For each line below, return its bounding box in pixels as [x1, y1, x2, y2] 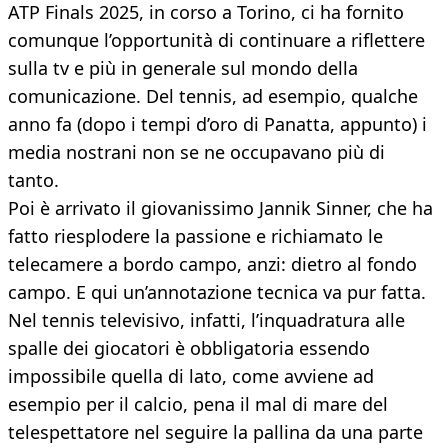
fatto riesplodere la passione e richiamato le [8, 224, 383, 249]
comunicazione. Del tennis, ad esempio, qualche [8, 84, 418, 109]
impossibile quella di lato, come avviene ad [8, 364, 374, 389]
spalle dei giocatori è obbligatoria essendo [8, 336, 370, 361]
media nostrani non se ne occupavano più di [8, 140, 385, 165]
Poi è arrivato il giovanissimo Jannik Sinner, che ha [8, 196, 433, 221]
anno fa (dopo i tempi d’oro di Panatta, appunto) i [8, 112, 427, 137]
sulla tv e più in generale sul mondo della [8, 56, 358, 81]
